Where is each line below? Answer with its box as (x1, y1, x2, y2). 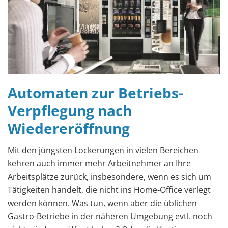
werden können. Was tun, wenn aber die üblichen (8, 197, 197, 209)
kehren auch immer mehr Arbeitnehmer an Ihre (8, 157, 191, 169)
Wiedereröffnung (8, 118, 130, 138)
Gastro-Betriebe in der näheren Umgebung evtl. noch (8, 210, 212, 222)
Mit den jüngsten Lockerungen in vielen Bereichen (8, 144, 198, 156)
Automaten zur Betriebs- (8, 82, 183, 102)
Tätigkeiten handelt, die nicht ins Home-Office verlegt (8, 184, 211, 195)
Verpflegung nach (8, 100, 132, 120)
